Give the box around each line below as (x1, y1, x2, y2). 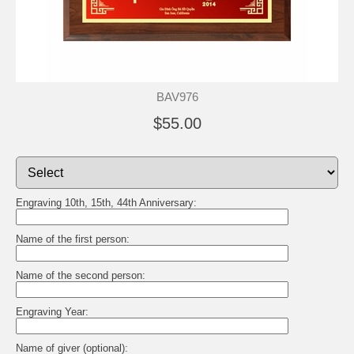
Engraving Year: (16, 305, 88, 318)
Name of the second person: (16, 269, 145, 281)
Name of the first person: (16, 232, 130, 245)
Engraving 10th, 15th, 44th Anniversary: (16, 196, 197, 209)
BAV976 (156, 89, 198, 104)
